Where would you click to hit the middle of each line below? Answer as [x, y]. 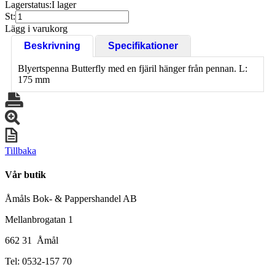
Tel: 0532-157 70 [38, 261]
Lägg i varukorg [36, 28]
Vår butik [25, 175]
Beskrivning [52, 45]
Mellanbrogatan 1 [39, 220]
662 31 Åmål [32, 241]
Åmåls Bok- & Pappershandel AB [71, 199]
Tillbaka [21, 150]
